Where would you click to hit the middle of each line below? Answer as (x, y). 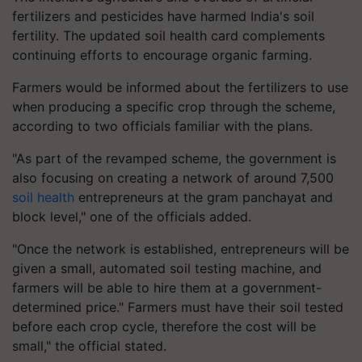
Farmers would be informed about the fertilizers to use (180, 87)
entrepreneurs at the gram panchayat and (204, 197)
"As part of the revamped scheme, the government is (174, 158)
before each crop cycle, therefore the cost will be (164, 326)
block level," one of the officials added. (132, 217)
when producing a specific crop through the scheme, (174, 107)
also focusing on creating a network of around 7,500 (173, 178)
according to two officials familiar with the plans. (162, 126)
